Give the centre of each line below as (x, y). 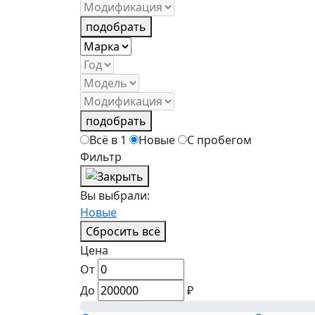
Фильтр (101, 156)
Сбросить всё (123, 232)
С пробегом (219, 140)
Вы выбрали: (115, 196)
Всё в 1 (108, 140)
